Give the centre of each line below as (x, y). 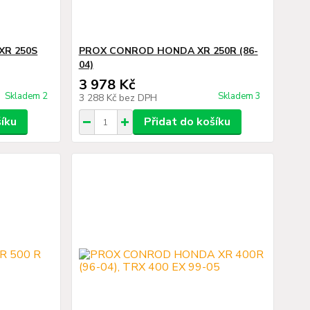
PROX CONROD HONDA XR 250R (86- (168, 51)
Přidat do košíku (187, 122)
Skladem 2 (27, 96)
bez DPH (138, 98)
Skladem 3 (240, 96)
